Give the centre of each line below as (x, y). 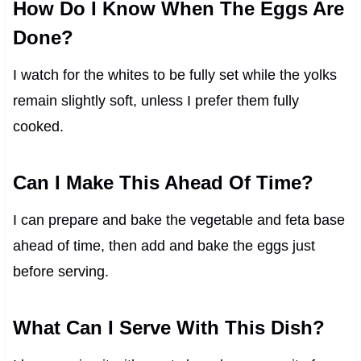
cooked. (38, 126)
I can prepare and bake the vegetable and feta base (178, 220)
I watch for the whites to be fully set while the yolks (174, 75)
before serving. (60, 271)
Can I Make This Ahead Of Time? (163, 182)
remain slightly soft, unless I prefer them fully (156, 100)
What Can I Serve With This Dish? (168, 327)
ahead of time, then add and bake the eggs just (164, 245)
